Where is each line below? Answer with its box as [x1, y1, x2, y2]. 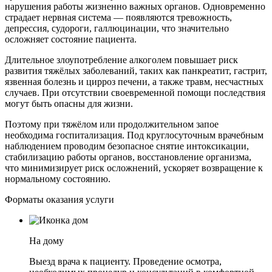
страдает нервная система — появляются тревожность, [5, 12, 232, 23]
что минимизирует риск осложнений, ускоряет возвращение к [5, 163, 263, 174]
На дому [29, 236, 64, 246]
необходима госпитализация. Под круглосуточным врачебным [5, 130, 263, 141]
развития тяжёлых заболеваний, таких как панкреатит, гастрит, [5, 66, 267, 76]
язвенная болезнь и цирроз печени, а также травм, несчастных [5, 76, 263, 87]
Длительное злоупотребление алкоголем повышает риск [5, 55, 238, 66]
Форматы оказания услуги [5, 194, 114, 205]
